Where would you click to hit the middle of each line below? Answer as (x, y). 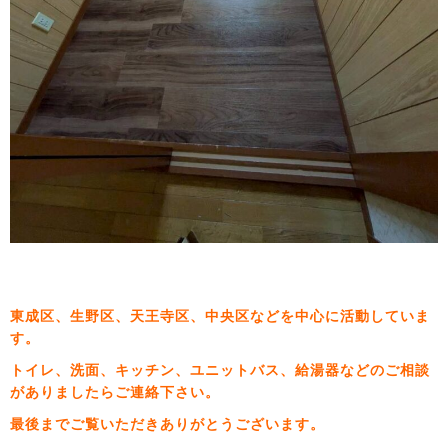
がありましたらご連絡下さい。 (115, 392)
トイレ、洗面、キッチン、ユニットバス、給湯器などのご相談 (220, 370)
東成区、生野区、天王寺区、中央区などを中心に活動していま (220, 316)
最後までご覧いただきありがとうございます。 (167, 424)
